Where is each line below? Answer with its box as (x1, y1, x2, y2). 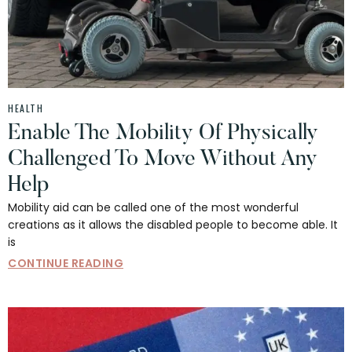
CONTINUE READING (8, 255, 123, 272)
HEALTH (8, 101, 43, 115)
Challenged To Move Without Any (8, 148, 317, 171)
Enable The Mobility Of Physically (8, 123, 318, 145)
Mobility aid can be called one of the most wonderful (8, 200, 299, 216)
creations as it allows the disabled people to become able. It (8, 217, 338, 233)
